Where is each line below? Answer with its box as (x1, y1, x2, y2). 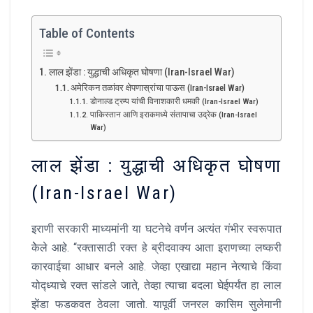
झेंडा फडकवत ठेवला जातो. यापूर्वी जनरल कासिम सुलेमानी (31, 297, 282, 311)
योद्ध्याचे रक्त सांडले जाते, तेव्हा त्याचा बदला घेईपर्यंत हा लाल (31, 278, 282, 292)
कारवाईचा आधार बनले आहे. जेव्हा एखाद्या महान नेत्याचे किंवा (31, 259, 282, 273)
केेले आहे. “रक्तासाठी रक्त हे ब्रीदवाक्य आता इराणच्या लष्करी (31, 240, 282, 254)
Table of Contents (39, 25, 135, 42)
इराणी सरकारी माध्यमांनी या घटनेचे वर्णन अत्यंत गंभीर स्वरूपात (31, 221, 282, 235)
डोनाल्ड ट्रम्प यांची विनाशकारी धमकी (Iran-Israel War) (89, 96, 259, 107)
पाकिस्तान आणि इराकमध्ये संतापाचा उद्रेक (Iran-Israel (89, 110, 257, 120)
